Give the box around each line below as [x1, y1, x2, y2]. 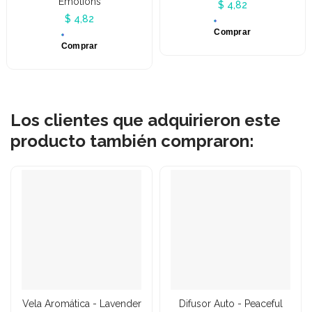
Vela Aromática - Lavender [22, 297, 141, 309]
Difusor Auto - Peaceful [178, 297, 283, 309]
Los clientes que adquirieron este [10, 109, 281, 130]
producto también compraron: [10, 130, 254, 151]
